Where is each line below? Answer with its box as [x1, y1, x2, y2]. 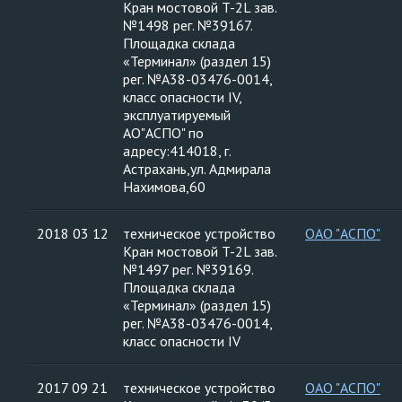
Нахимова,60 [123, 178, 205, 196]
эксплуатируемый [123, 106, 231, 124]
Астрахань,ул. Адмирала [123, 160, 271, 178]
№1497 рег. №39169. [123, 260, 254, 278]
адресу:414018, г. [123, 142, 232, 160]
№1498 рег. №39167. [123, 16, 253, 34]
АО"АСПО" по [123, 124, 204, 142]
